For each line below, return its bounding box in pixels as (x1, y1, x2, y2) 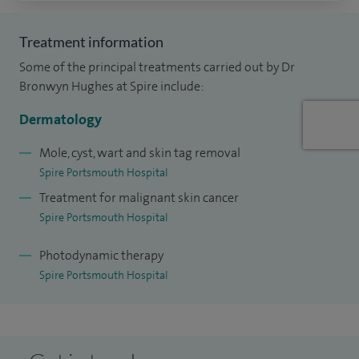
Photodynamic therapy (39, 246, 163, 264)
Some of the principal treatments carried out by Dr (19, 58, 295, 75)
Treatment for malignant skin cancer (39, 188, 239, 206)
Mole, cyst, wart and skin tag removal (39, 143, 240, 161)
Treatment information (19, 32, 163, 50)
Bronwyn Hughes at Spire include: (19, 77, 204, 95)
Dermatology (19, 109, 102, 129)
